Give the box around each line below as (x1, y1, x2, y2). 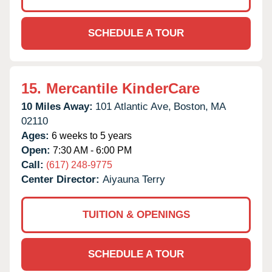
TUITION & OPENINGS (82, 208, 190, 220)
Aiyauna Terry (103, 173, 165, 185)
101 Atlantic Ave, (95, 100, 171, 112)
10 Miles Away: (21, 100, 93, 112)
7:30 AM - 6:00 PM (50, 144, 132, 155)
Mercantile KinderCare (46, 80, 200, 97)
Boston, (174, 100, 208, 112)
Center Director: (21, 173, 103, 185)
